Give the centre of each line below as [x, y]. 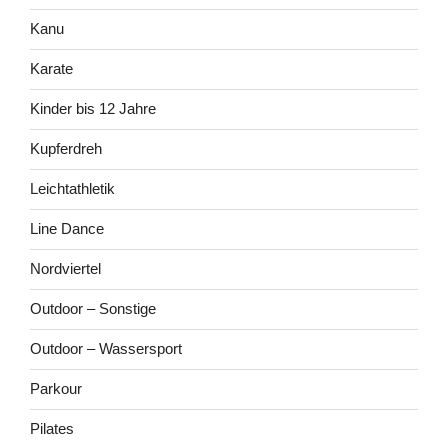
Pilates [52, 429]
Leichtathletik [72, 189]
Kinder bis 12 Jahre [93, 109]
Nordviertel [65, 269]
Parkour [56, 389]
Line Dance [67, 229]
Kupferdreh [66, 149]
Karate [51, 69]
